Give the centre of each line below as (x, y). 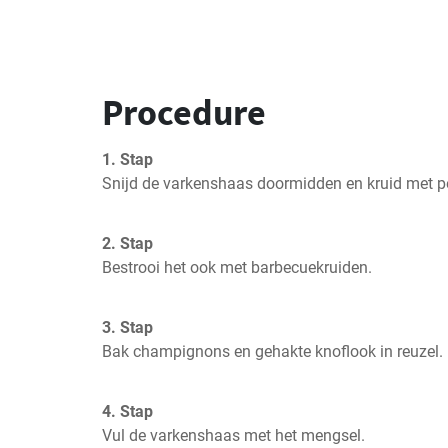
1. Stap (127, 159)
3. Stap (127, 327)
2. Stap (127, 243)
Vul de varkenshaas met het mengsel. (233, 435)
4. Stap (127, 411)
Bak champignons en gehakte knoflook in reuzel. (272, 351)
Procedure (184, 112)
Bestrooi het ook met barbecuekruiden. (237, 267)
